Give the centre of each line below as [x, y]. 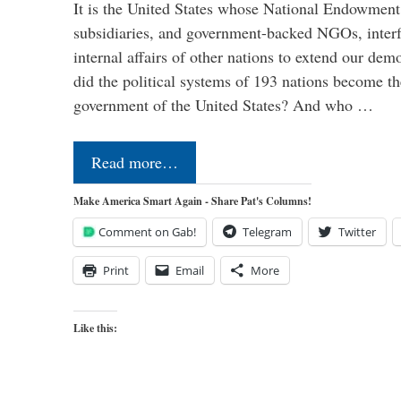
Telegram [267, 231]
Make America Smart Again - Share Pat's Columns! [192, 200]
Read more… [135, 162]
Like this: [95, 328]
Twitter [357, 231]
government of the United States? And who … [223, 104]
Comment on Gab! [147, 231]
